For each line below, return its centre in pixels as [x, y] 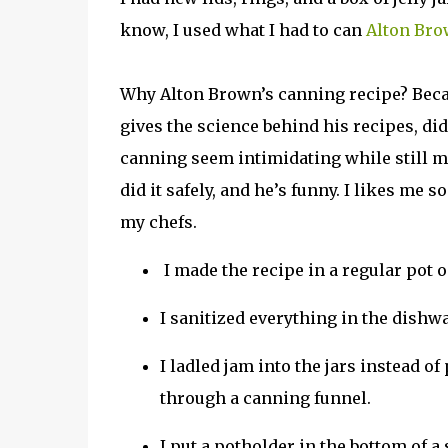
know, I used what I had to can [242, 30]
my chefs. [158, 222]
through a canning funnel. [265, 398]
